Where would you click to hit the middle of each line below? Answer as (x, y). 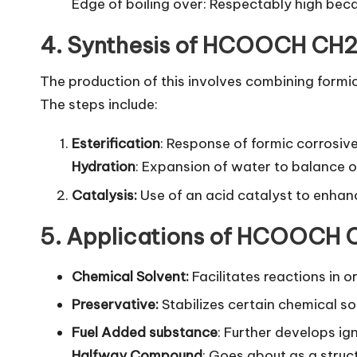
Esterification (116, 144)
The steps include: (99, 105)
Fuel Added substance (145, 333)
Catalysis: (104, 195)
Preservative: (115, 304)
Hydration (104, 167)
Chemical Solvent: (130, 276)
